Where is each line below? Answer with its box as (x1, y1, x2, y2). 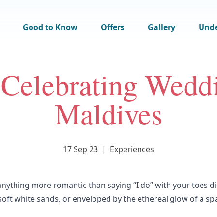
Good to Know (23, 22, 77, 32)
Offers (101, 22, 124, 32)
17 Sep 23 (63, 144, 98, 155)
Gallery (148, 22, 175, 32)
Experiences (110, 144, 154, 155)
